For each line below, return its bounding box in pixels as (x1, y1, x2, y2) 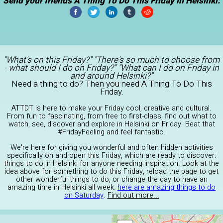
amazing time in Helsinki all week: (7, 182, 117, 193)
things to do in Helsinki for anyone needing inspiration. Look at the (4, 158, 219, 169)
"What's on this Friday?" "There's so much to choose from (3, 54, 220, 67)
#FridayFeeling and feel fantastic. (58, 127, 165, 138)
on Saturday (64, 190, 104, 201)
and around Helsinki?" (70, 70, 153, 83)
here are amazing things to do (117, 182, 216, 193)
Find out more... (107, 190, 159, 201)
